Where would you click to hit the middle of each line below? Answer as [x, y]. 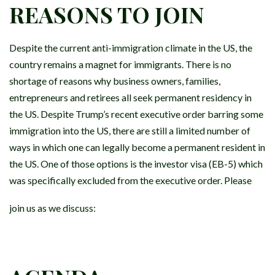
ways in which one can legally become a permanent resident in [137, 147]
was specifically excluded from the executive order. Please [130, 180]
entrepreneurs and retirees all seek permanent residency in [130, 98]
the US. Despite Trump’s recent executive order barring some [136, 114]
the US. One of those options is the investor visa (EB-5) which [136, 164]
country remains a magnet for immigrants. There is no [120, 64]
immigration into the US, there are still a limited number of [130, 131]
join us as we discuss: [53, 208]
